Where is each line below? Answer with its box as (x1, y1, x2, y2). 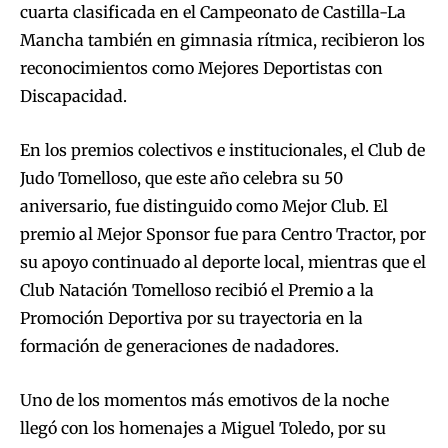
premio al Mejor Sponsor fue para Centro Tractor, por (20, 224, 426, 245)
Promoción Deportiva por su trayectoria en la (20, 308, 363, 329)
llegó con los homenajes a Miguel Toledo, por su (20, 418, 386, 439)
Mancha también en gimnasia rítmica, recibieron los (20, 30, 425, 51)
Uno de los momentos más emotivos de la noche (20, 390, 389, 411)
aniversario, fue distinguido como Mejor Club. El (20, 196, 388, 217)
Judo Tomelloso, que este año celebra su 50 (20, 168, 343, 189)
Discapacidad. (20, 86, 127, 107)
